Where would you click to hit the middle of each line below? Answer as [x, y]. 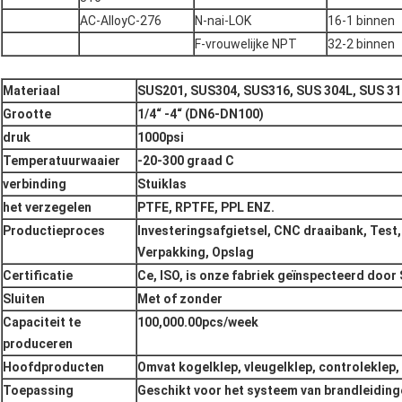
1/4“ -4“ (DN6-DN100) [201, 114]
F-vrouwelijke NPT [246, 44]
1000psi [161, 138]
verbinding [35, 184]
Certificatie [38, 276]
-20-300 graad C [186, 161]
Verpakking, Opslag [196, 253]
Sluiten [24, 299]
